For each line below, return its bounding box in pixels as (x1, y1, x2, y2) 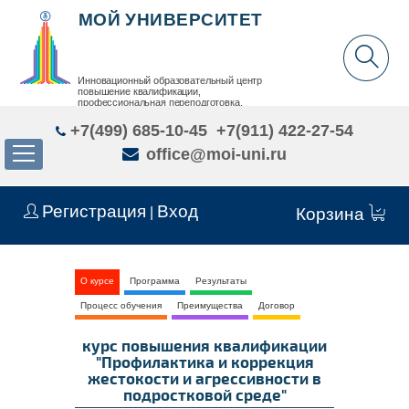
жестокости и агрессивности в (88, 368, 321, 387)
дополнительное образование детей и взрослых (78, 108, 296, 120)
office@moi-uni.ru (145, 144, 287, 163)
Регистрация (42, 201, 147, 221)
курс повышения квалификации (82, 335, 327, 354)
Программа (130, 275, 180, 286)
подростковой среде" (122, 384, 287, 404)
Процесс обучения (80, 299, 162, 310)
